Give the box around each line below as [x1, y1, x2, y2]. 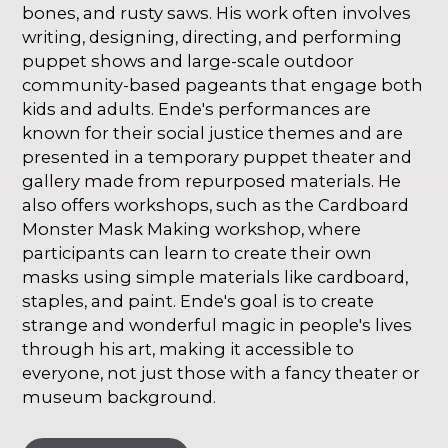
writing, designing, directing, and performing [22, 26, 403, 47]
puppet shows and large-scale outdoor [22, 50, 355, 71]
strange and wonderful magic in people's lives [22, 314, 413, 335]
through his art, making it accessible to [22, 338, 355, 359]
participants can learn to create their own [22, 242, 373, 263]
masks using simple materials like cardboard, [22, 266, 409, 287]
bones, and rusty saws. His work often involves [22, 2, 412, 23]
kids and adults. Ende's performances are [22, 98, 372, 119]
